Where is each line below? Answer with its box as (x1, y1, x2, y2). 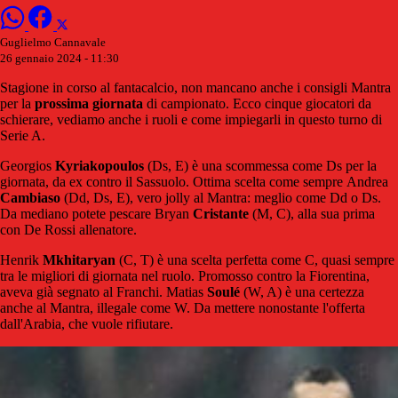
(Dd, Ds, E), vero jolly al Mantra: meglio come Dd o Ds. (60, 189, 381, 205)
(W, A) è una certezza (240, 283, 364, 299)
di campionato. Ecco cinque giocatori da (143, 95, 371, 111)
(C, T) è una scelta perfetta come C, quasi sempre (115, 251, 394, 267)
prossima (31, 95, 89, 111)
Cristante (193, 205, 249, 221)
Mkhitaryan (43, 251, 115, 267)
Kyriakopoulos (55, 157, 144, 173)
